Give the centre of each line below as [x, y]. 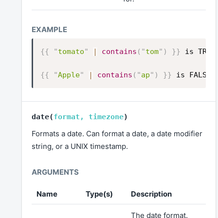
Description [151, 194]
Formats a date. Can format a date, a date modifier [117, 134]
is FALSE [194, 75]
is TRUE [200, 51]
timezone [106, 117]
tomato [71, 51]
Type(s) [99, 194]
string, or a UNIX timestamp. [80, 146]
